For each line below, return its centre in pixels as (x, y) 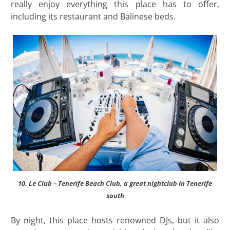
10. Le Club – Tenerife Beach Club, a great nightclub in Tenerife (115, 184)
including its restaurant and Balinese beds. (93, 16)
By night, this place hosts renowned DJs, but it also (115, 221)
